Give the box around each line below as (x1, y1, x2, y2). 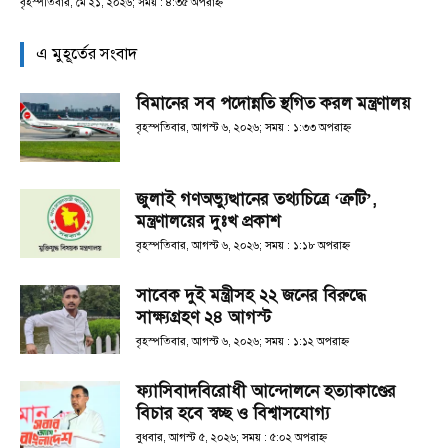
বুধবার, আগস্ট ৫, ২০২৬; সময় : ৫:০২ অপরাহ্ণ (136, 431, 327, 445)
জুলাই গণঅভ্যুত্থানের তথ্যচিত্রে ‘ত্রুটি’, (136, 189, 377, 211)
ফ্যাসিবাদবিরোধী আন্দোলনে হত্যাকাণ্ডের (136, 381, 396, 403)
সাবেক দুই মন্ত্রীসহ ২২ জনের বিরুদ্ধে (136, 285, 366, 307)
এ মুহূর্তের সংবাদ (36, 44, 137, 65)
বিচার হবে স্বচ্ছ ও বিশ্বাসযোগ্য (136, 403, 330, 425)
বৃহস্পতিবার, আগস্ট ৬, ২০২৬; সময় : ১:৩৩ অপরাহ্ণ (136, 121, 351, 135)
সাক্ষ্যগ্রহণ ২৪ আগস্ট (136, 307, 271, 329)
